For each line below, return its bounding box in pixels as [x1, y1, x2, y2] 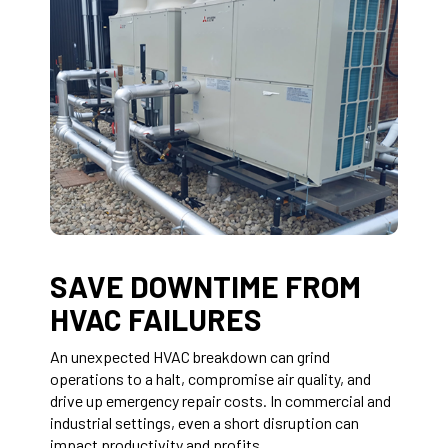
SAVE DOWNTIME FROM [50, 267, 361, 304]
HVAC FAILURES [50, 300, 262, 337]
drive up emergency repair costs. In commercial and [50, 390, 391, 410]
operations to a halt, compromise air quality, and [50, 368, 371, 388]
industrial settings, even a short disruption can [50, 412, 359, 432]
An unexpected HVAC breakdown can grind [50, 346, 330, 366]
